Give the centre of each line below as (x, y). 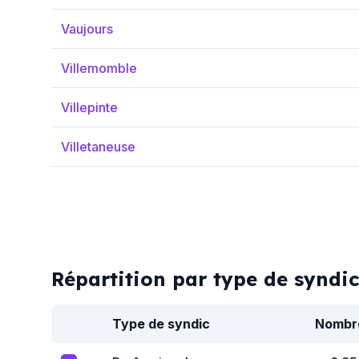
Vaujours (87, 29)
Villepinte (89, 107)
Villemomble (99, 68)
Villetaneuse (98, 147)
